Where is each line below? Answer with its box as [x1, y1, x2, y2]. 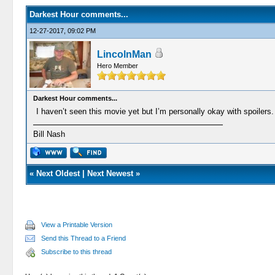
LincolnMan [96, 49, 152, 60]
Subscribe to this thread [41, 248, 112, 255]
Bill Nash [33, 130, 65, 139]
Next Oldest [36, 169, 80, 178]
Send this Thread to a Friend [41, 234, 126, 242]
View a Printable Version [41, 221, 113, 228]
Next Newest [87, 169, 133, 178]
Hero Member [96, 62, 138, 69]
